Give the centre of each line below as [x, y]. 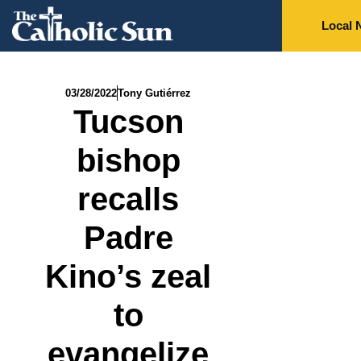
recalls [129, 199]
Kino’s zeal [129, 277]
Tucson [128, 122]
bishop [128, 161]
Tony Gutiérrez [155, 93]
